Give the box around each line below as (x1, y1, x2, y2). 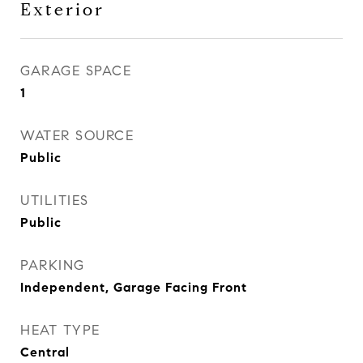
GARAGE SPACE (20, 62, 131, 79)
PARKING (20, 257, 85, 274)
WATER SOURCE (20, 127, 134, 144)
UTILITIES (20, 192, 89, 209)
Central (20, 344, 70, 360)
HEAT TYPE (20, 322, 100, 339)
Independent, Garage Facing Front (20, 280, 247, 295)
